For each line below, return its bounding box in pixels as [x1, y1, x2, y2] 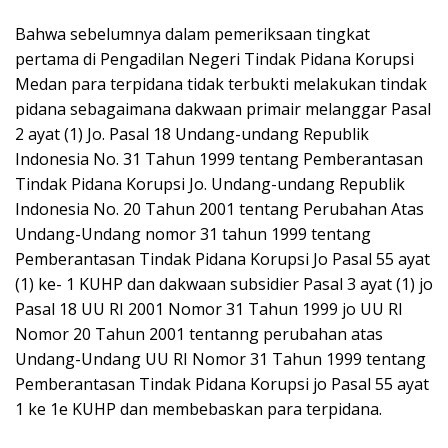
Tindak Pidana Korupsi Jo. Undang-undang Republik [15, 173, 405, 196]
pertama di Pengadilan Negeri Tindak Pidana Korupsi [15, 48, 414, 71]
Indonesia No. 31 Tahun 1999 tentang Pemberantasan [15, 148, 423, 171]
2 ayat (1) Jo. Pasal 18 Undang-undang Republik [15, 123, 369, 146]
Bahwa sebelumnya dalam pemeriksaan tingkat [15, 23, 370, 46]
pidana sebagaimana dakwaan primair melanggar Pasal [15, 98, 431, 121]
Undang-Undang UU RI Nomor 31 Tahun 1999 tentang [15, 348, 426, 371]
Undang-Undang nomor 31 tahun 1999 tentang [15, 223, 371, 246]
